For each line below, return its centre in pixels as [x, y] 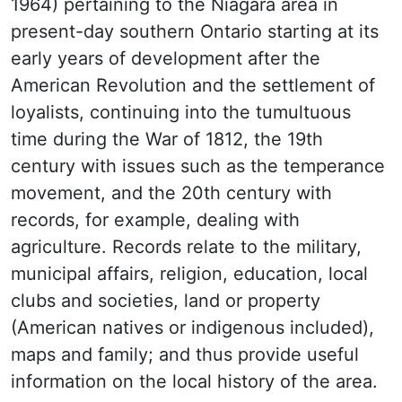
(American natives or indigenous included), [192, 328]
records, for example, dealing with [155, 220]
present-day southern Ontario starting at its [195, 31]
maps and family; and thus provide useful [185, 354]
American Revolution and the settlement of [193, 85]
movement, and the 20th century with [171, 193]
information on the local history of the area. [194, 381]
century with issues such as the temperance [198, 166]
